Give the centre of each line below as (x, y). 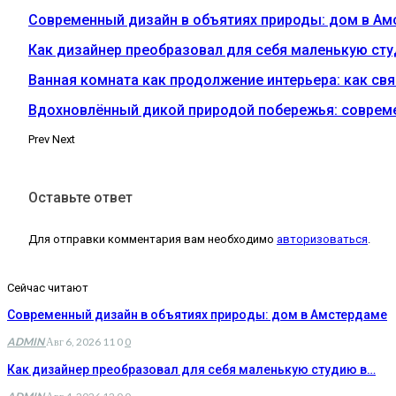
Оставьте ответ (80, 197)
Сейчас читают (48, 287)
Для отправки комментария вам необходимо (152, 239)
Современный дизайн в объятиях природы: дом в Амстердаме (197, 314)
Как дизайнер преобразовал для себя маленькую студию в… (191, 369)
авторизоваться (322, 239)
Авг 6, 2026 (73, 341)
